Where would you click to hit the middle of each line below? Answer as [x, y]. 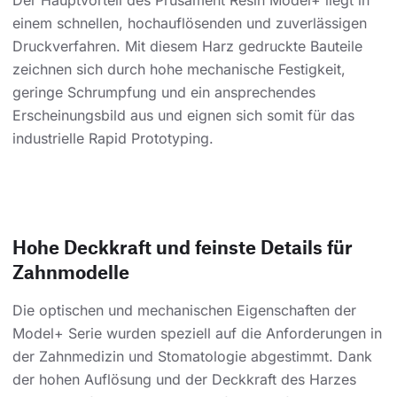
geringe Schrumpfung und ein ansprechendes [164, 93]
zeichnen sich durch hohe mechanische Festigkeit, [179, 70]
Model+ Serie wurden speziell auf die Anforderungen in [197, 334]
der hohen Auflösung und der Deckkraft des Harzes [184, 380]
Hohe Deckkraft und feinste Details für [183, 247]
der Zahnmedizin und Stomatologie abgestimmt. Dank [192, 357]
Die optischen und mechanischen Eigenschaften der [184, 311]
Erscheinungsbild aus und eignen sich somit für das [183, 116]
